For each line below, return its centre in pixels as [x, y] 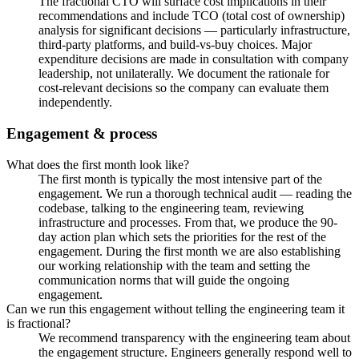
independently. [75, 103]
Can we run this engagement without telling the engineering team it [175, 309]
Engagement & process [82, 134]
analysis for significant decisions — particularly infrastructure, [194, 30]
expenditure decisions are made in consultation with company [194, 59]
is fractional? [38, 323]
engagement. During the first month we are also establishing [190, 251]
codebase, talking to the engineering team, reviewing [171, 208]
